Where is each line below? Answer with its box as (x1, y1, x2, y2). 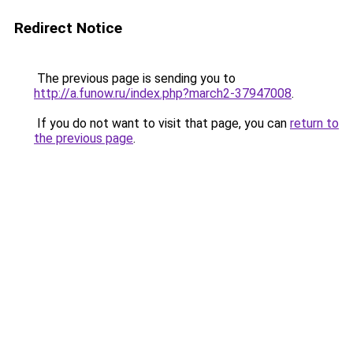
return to (290, 116, 339, 131)
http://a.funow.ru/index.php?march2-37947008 (34, 86, 292, 101)
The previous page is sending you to (34, 71, 236, 86)
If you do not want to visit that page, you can (34, 116, 290, 131)
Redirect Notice (14, 19, 122, 37)
